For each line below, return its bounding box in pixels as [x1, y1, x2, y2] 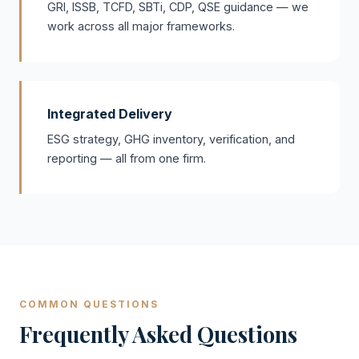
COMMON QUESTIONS [19, 298, 159, 310]
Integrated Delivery [47, 106, 172, 122]
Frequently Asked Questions [19, 320, 297, 349]
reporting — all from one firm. [47, 151, 206, 165]
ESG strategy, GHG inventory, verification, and [47, 132, 295, 146]
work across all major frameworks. [47, 19, 235, 33]
